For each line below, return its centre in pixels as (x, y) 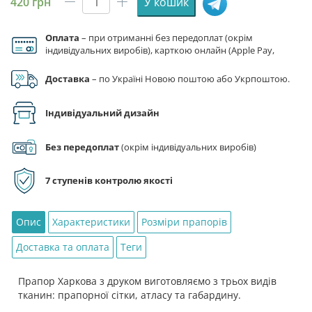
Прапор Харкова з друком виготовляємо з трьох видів (147, 281)
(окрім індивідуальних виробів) (188, 147)
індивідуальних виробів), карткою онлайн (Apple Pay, (160, 50)
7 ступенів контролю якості (109, 181)
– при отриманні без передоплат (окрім (166, 37)
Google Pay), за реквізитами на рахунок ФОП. (142, 62)
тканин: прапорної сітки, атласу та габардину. (130, 295)
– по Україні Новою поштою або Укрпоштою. (190, 79)
